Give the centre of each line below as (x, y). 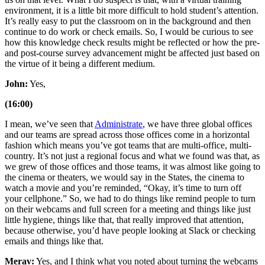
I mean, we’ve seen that (50, 124)
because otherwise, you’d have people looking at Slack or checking (130, 231)
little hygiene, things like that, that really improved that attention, (124, 220)
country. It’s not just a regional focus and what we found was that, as (132, 156)
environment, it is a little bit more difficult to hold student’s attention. (132, 11)
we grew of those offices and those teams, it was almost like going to (132, 167)
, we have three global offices (197, 124)
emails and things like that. (54, 241)
